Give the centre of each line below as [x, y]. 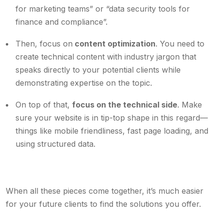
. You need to [180, 44]
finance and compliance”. [62, 22]
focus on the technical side [125, 105]
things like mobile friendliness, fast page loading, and [112, 131]
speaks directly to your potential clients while [98, 70]
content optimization [114, 44]
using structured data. [57, 144]
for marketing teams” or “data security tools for [103, 9]
